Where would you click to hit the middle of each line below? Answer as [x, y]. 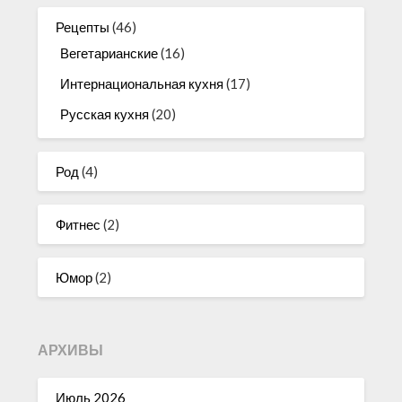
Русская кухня [105, 114]
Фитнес [79, 224]
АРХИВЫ [71, 350]
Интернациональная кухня [142, 83]
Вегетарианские [109, 52]
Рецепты [83, 26]
